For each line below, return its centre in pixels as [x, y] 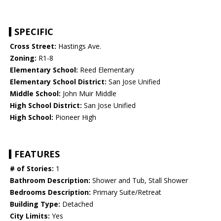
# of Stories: [32, 169]
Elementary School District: [58, 82]
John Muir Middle [89, 94]
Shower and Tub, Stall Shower [139, 181]
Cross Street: [33, 46]
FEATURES [37, 154]
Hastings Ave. [79, 46]
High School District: [46, 106]
